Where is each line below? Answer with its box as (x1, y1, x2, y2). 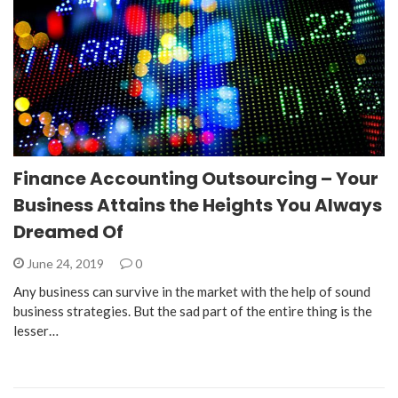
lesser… (13, 322, 59, 339)
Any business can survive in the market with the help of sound (13, 283, 370, 300)
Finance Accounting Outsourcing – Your (13, 166, 378, 192)
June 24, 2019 (24, 256, 107, 272)
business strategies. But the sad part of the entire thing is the (13, 303, 372, 320)
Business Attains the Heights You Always (13, 193, 382, 219)
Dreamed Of (13, 219, 123, 245)
